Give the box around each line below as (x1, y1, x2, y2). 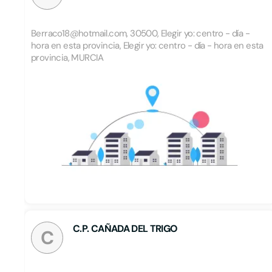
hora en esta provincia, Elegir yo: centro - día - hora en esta (31, 39, 263, 52)
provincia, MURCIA (31, 52, 104, 64)
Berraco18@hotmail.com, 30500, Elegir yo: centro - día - (31, 27, 250, 39)
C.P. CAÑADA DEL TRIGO (73, 222, 178, 235)
